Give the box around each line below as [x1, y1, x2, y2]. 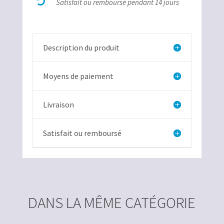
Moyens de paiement [42, 71, 113, 81]
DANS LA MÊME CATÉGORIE [28, 192, 196, 212]
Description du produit [42, 42, 119, 53]
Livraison [42, 99, 74, 110]
